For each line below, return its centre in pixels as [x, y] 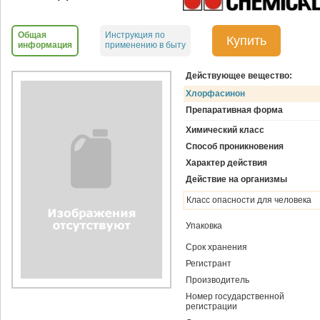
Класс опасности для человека [249, 200]
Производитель [217, 280]
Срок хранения [216, 247]
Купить [246, 40]
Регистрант [209, 264]
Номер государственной [235, 297]
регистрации [211, 307]
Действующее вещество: [239, 76]
